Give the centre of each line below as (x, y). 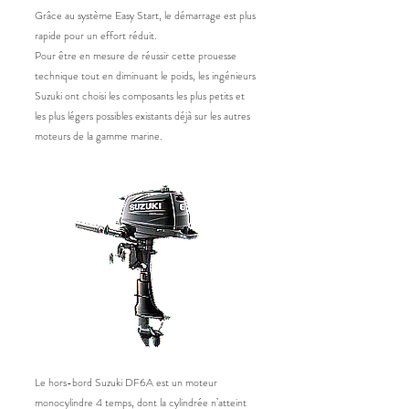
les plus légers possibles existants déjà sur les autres (142, 116)
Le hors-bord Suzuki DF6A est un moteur (126, 383)
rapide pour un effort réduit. (96, 36)
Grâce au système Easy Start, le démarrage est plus (145, 16)
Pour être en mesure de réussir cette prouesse (136, 56)
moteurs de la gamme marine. (99, 136)
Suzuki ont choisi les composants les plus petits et (140, 96)
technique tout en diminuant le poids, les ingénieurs (145, 76)
